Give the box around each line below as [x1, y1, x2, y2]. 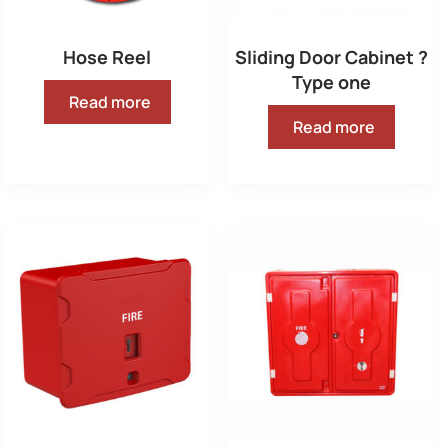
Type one [291, 70, 371, 95]
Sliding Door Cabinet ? [234, 45, 428, 70]
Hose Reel [63, 45, 151, 70]
